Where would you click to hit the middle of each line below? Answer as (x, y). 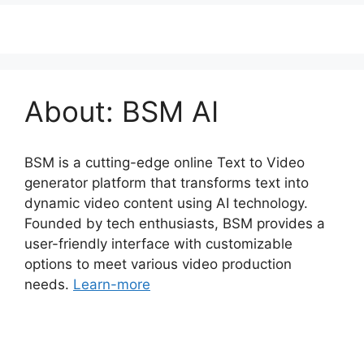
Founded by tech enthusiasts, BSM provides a (175, 223)
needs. (49, 284)
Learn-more (112, 284)
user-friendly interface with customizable (158, 243)
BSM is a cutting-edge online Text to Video (165, 162)
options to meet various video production (158, 264)
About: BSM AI (121, 111)
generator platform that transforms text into (167, 182)
